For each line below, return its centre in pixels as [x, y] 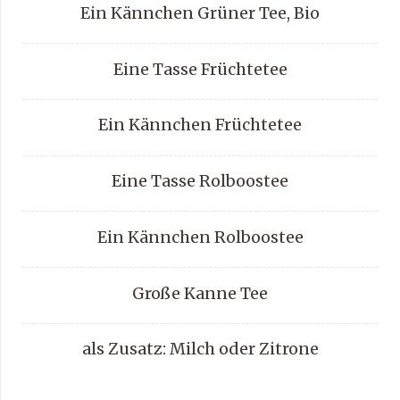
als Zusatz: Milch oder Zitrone [200, 349]
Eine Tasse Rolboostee [200, 181]
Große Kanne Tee [200, 293]
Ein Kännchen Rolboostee [200, 237]
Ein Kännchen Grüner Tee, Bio [200, 12]
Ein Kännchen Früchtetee [200, 125]
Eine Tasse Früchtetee [200, 69]
